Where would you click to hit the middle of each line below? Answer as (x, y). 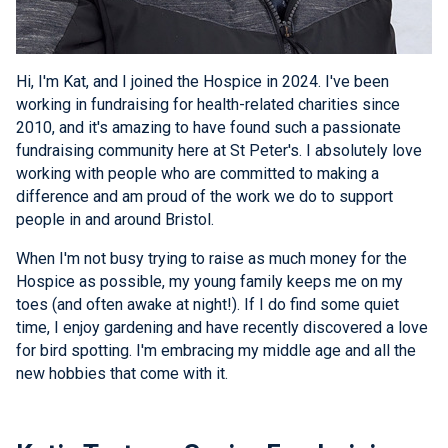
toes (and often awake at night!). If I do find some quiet (207, 305)
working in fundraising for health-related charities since (208, 105)
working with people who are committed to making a (197, 174)
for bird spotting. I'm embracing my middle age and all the (216, 351)
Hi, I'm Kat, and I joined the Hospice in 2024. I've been (202, 82)
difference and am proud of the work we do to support (204, 197)
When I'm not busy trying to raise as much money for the (211, 259)
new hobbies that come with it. (122, 374)
